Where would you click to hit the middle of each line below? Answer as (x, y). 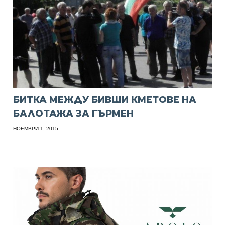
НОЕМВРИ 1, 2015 (36, 128)
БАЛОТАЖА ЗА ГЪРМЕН (74, 113)
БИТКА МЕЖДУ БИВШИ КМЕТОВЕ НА (105, 100)
